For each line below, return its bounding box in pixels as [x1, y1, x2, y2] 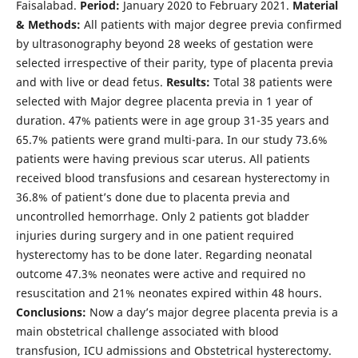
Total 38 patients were [209, 74, 332, 89]
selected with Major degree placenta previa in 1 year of [15, 93, 312, 109]
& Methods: [15, 16, 81, 32]
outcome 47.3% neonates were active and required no [15, 265, 305, 281]
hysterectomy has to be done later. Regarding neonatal [15, 246, 312, 262]
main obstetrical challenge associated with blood [15, 323, 279, 339]
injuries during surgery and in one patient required [15, 227, 294, 243]
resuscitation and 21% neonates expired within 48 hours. [15, 284, 322, 300]
